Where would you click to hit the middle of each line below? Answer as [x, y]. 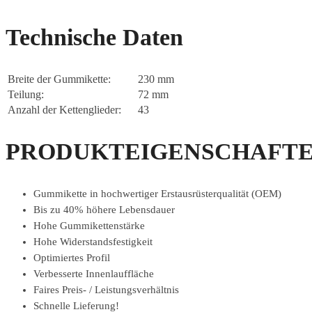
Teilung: [26, 95]
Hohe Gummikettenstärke [89, 225]
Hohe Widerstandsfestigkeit [93, 241]
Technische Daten [94, 37]
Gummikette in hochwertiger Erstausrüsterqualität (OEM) [157, 193]
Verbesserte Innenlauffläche [94, 273]
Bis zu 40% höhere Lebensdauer [104, 209]
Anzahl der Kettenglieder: [64, 110]
